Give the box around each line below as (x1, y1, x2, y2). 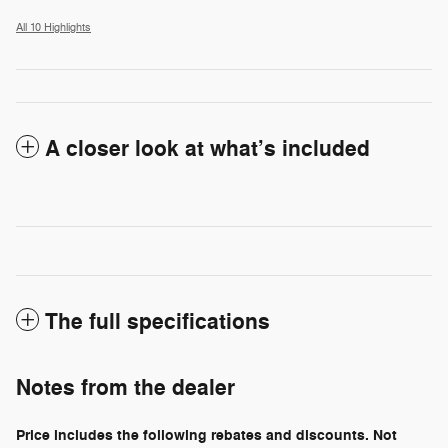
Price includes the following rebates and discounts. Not (16, 425, 397, 445)
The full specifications (45, 307, 270, 336)
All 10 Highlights (16, 20, 91, 34)
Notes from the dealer (16, 373, 235, 402)
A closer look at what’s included (45, 134, 370, 163)
